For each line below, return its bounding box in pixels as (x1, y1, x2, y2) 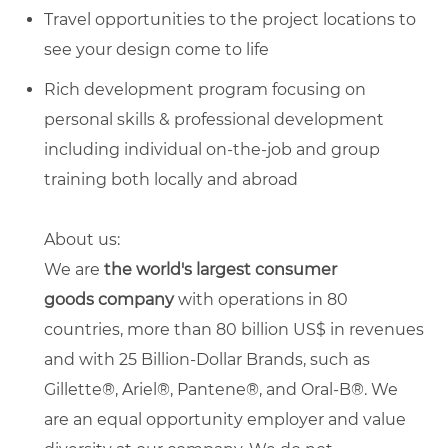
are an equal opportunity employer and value (44, 409, 406, 429)
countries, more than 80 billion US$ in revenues (44, 319, 424, 339)
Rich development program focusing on (44, 79, 366, 99)
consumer (255, 259, 337, 279)
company (98, 289, 174, 309)
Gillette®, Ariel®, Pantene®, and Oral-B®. (44, 379, 367, 399)
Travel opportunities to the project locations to (44, 9, 416, 29)
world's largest (136, 259, 251, 279)
